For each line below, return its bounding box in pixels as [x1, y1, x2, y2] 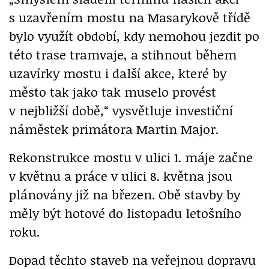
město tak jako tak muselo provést [9, 82, 216, 100]
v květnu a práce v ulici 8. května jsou [9, 166, 232, 184]
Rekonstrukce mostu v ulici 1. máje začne [9, 148, 253, 166]
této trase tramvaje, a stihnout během [9, 45, 237, 63]
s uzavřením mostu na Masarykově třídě [9, 8, 250, 26]
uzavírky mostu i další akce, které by [9, 64, 226, 82]
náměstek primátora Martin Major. [9, 119, 219, 138]
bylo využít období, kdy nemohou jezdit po [9, 26, 259, 44]
